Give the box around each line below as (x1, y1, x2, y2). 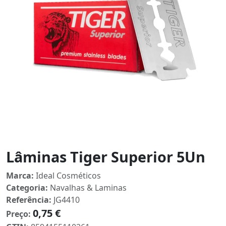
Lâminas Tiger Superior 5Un (6, 147, 205, 166)
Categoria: (6, 182, 48, 193)
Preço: (6, 208, 31, 219)
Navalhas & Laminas (48, 182, 127, 193)
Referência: (6, 194, 51, 205)
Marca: (6, 170, 34, 181)
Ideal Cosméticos (34, 170, 101, 181)
